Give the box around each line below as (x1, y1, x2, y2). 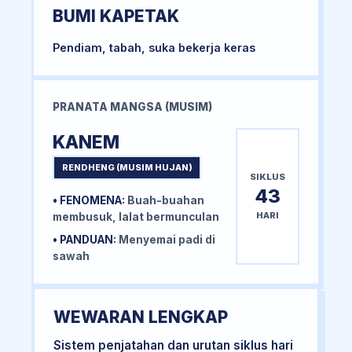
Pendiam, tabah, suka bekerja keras (53, 41, 255, 55)
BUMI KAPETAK (53, 6, 179, 27)
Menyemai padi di (116, 233, 215, 247)
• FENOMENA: (53, 194, 125, 207)
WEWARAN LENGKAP (53, 307, 228, 328)
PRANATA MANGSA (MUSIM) (53, 101, 212, 114)
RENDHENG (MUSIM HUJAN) (61, 162, 192, 174)
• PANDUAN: (53, 233, 116, 247)
